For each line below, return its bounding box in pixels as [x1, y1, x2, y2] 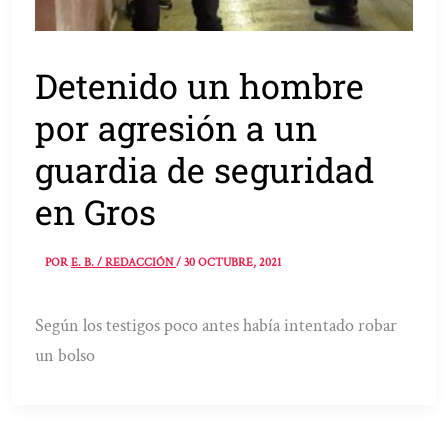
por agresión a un [35, 105, 318, 151]
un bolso [35, 343, 96, 367]
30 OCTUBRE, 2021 [184, 254, 282, 270]
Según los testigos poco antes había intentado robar [35, 313, 398, 337]
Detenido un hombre [35, 63, 365, 109]
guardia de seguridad [35, 147, 375, 193]
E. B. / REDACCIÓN [71, 254, 177, 270]
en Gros [35, 189, 157, 235]
